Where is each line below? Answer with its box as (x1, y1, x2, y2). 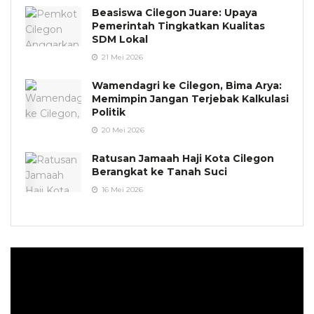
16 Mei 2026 (100, 184, 143, 194)
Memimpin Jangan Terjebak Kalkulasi (92, 92, 289, 105)
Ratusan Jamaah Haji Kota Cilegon (92, 151, 274, 165)
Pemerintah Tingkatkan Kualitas (92, 19, 265, 32)
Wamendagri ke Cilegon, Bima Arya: (92, 78, 282, 92)
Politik (92, 105, 125, 118)
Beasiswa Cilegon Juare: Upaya (92, 6, 257, 19)
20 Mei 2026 (100, 125, 144, 135)
